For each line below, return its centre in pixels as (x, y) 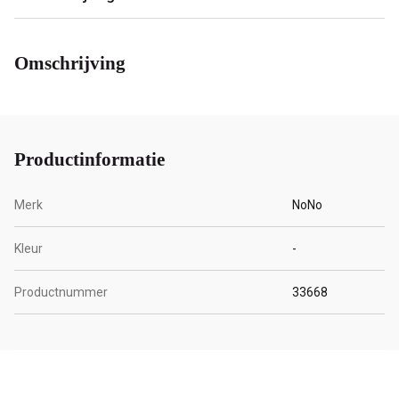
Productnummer (61, 292)
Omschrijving (70, 64)
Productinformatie (90, 159)
